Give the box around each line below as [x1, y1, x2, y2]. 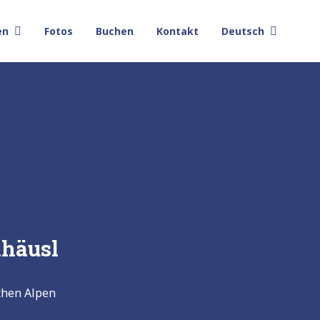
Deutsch [221, 24, 264, 38]
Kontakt [156, 24, 199, 38]
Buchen [96, 24, 134, 38]
